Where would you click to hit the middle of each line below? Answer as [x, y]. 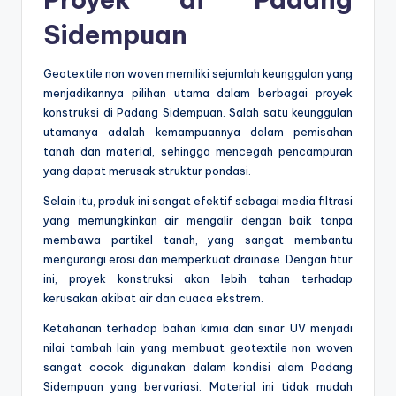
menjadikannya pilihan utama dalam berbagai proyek [198, 93]
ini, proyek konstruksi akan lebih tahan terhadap [198, 279]
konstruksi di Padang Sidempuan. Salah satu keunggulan [198, 113]
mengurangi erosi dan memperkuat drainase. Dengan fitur [198, 259]
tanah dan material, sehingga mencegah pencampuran [198, 152]
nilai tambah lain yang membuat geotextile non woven [198, 348]
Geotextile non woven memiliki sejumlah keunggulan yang [198, 74]
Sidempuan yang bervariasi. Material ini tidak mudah [198, 387]
